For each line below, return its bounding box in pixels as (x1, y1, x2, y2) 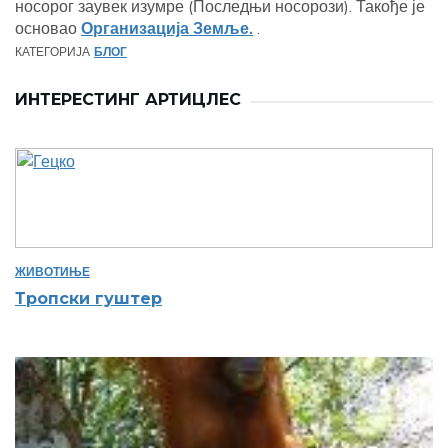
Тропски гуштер (15, 289, 162, 308)
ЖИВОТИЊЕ (15, 264, 90, 279)
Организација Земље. (81, 18, 253, 38)
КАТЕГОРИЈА (15, 44, 90, 59)
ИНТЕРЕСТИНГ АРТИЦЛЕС (15, 90, 241, 109)
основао (15, 18, 81, 38)
